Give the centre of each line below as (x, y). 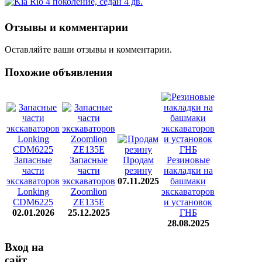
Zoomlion (89, 191)
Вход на (24, 247)
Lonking (33, 191)
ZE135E (89, 202)
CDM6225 (33, 202)
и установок (188, 202)
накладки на (188, 170)
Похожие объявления (58, 72)
